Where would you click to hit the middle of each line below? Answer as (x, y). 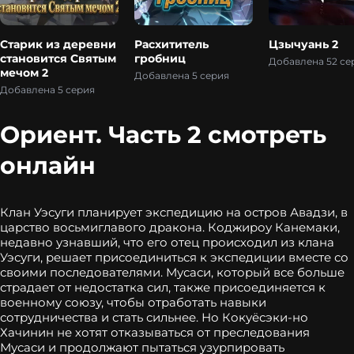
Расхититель (171, 44)
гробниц (160, 58)
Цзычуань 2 (303, 44)
